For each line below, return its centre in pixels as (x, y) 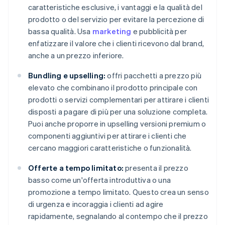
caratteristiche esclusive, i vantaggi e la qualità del (115, 7)
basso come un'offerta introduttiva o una (99, 180)
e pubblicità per (159, 31)
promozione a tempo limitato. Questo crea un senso (119, 192)
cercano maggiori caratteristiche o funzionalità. (110, 148)
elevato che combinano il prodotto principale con (113, 88)
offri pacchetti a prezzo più (154, 76)
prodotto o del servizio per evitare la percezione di (116, 19)
